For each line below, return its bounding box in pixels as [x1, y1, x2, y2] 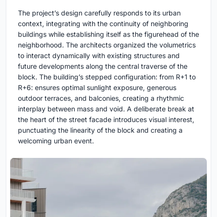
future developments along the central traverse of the [18, 62, 187, 70]
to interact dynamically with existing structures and [18, 51, 180, 60]
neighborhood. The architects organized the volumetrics [18, 40, 196, 49]
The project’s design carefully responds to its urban [18, 8, 181, 17]
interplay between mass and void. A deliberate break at [18, 104, 194, 113]
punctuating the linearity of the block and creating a [18, 125, 183, 134]
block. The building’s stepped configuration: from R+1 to [18, 72, 196, 81]
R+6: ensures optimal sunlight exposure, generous [18, 83, 176, 92]
